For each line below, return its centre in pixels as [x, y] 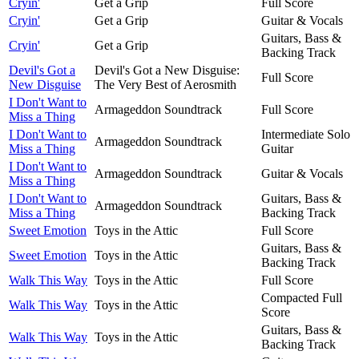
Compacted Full [302, 297]
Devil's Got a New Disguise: [167, 70]
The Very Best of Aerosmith [165, 84]
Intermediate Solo [306, 134]
